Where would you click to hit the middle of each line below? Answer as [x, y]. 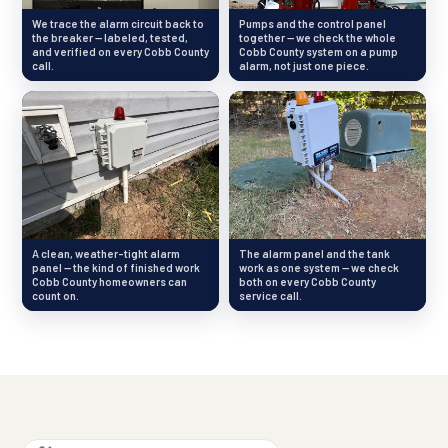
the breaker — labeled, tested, [110, 38]
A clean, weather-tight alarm [106, 253]
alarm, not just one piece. [304, 66]
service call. [270, 295]
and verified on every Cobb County [120, 52]
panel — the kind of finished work [116, 267]
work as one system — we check [319, 267]
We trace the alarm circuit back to [118, 24]
